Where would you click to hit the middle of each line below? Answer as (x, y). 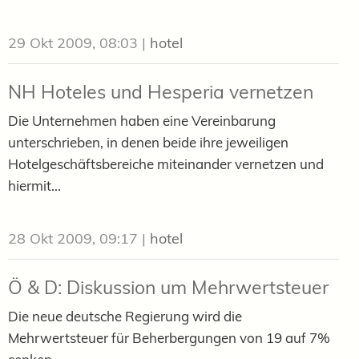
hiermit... (34, 185)
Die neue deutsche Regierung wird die (125, 316)
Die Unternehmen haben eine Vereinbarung (142, 120)
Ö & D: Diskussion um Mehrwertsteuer (168, 287)
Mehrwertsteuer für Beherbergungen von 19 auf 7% (169, 337)
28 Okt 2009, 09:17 (73, 238)
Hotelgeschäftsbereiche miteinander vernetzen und (166, 163)
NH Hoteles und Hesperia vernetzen (161, 91)
